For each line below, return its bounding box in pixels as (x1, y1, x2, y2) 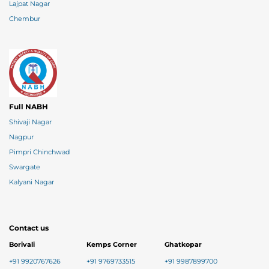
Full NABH (9, 102, 48, 112)
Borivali (9, 241, 35, 249)
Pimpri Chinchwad (9, 148, 70, 157)
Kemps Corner (86, 241, 138, 249)
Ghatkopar (164, 241, 202, 249)
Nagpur (9, 133, 34, 142)
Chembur (9, 15, 40, 23)
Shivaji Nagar (9, 118, 52, 127)
